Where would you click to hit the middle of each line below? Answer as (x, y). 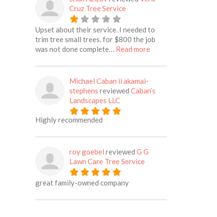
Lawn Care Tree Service (107, 161)
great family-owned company (82, 183)
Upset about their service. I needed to (95, 30)
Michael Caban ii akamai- (109, 81)
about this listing (177, 48)
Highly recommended (69, 120)
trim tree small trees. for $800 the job (96, 39)
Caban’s (143, 91)
